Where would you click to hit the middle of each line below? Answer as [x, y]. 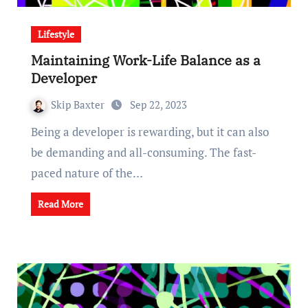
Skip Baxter [79, 104]
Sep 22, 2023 [158, 104]
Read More [60, 204]
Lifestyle [56, 34]
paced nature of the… [87, 173]
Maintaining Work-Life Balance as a [145, 60]
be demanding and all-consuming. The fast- [143, 152]
